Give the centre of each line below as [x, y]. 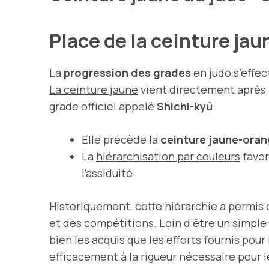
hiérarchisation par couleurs [168, 156]
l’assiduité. [109, 173]
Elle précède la [121, 140]
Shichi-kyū [185, 107]
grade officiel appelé [103, 107]
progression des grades [127, 73]
